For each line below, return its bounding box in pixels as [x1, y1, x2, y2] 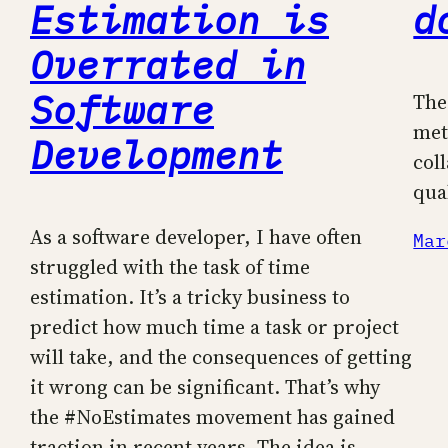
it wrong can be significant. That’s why [30, 372, 380, 401]
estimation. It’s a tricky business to [30, 282, 350, 311]
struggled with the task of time [30, 252, 310, 281]
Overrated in [30, 39, 306, 89]
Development [30, 129, 283, 179]
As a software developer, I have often [30, 222, 362, 251]
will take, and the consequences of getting [30, 342, 412, 371]
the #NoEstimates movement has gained [30, 402, 395, 431]
